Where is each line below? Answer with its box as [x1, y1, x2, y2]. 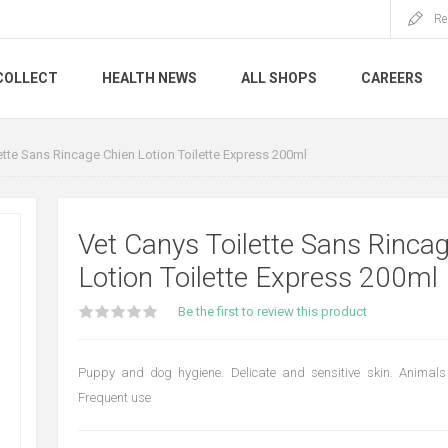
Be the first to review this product [177, 304, 367, 319]
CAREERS [361, 70, 423, 87]
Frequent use [77, 390, 151, 405]
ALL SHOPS [241, 70, 317, 87]
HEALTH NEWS [102, 70, 197, 87]
